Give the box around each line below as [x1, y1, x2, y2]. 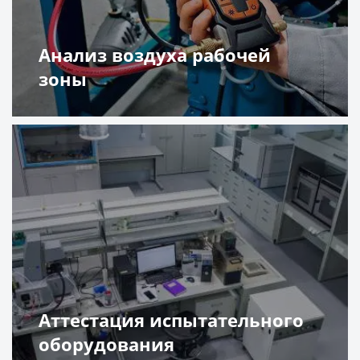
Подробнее [61, 129, 133, 148]
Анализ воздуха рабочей [39, 43, 272, 67]
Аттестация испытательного [39, 307, 305, 332]
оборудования [39, 331, 175, 356]
